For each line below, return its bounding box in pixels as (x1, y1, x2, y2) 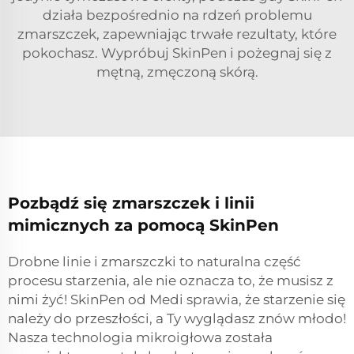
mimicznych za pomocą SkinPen (8, 216, 279, 235)
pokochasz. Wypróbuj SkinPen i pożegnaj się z (22, 45, 332, 62)
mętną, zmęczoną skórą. (96, 64, 258, 81)
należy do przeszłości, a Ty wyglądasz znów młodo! (8, 311, 346, 327)
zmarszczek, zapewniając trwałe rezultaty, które (17, 26, 337, 43)
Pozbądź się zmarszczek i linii (8, 194, 254, 213)
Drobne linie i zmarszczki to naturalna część (8, 254, 301, 270)
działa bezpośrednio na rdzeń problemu (42, 7, 312, 24)
